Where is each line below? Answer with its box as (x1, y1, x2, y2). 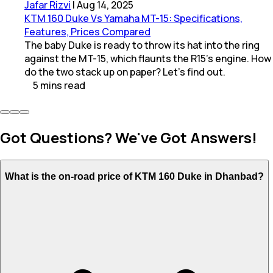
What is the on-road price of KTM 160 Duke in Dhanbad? (5, 171, 264, 182)
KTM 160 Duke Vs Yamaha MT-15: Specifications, (24, 12, 243, 26)
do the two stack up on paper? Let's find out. (24, 65, 225, 79)
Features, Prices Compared (24, 25, 151, 39)
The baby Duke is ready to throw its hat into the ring (24, 38, 260, 52)
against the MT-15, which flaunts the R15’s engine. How (24, 52, 271, 66)
